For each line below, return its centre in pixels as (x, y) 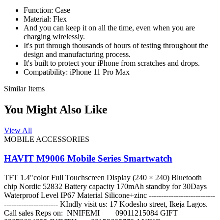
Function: (39, 10)
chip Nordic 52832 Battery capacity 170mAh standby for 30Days (105, 186)
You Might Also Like (56, 110)
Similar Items (24, 89)
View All (18, 131)
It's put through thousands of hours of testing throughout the (116, 46)
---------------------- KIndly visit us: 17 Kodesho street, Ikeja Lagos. (106, 204)
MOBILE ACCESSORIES (47, 139)
